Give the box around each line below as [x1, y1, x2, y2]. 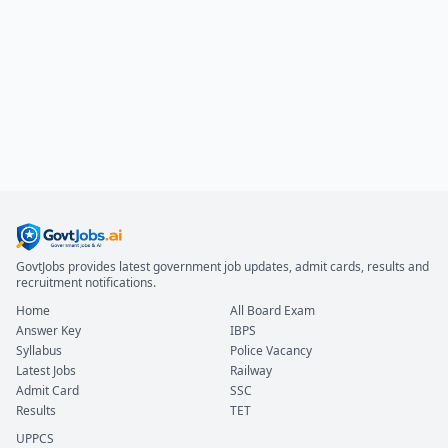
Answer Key [16, 322, 81, 339]
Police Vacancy [230, 342, 312, 359]
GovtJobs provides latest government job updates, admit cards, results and [16, 258, 429, 275]
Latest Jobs [16, 362, 76, 379]
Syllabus [16, 342, 62, 359]
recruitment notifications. [16, 274, 156, 291]
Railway [230, 362, 272, 379]
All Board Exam [230, 302, 315, 319]
